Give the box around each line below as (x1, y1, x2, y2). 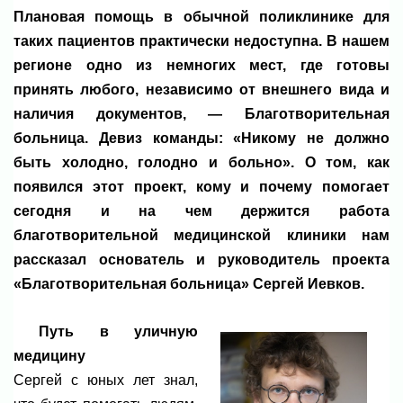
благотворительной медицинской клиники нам (13, 227, 390, 243)
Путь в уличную (39, 324, 198, 340)
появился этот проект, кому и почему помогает (13, 178, 390, 194)
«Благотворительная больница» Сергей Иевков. (13, 275, 364, 291)
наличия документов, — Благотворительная (13, 105, 390, 121)
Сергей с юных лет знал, (13, 372, 198, 389)
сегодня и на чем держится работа (13, 202, 390, 219)
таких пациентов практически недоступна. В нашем (13, 32, 390, 49)
